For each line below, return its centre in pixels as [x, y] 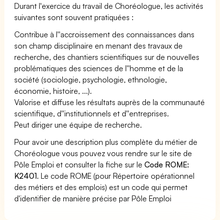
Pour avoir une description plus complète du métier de [106, 142]
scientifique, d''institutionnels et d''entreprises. [92, 113]
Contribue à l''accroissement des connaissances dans [105, 34]
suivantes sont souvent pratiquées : [74, 17]
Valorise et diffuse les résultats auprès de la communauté [110, 102]
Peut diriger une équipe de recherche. [78, 124]
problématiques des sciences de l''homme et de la [99, 68]
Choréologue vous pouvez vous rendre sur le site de [103, 153]
